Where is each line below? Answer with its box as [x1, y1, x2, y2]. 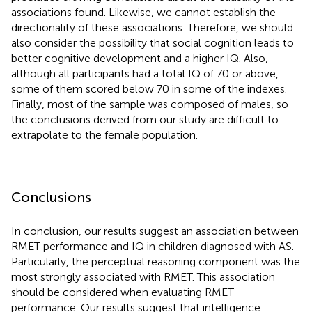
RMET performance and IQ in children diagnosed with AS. [11, 239, 294, 253]
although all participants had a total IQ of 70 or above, [11, 66, 279, 80]
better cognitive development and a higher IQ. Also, [11, 51, 268, 65]
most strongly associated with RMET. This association [11, 270, 275, 283]
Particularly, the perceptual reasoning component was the [11, 254, 300, 268]
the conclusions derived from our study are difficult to [11, 112, 279, 126]
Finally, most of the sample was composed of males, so [11, 97, 288, 111]
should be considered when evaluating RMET [11, 285, 234, 299]
